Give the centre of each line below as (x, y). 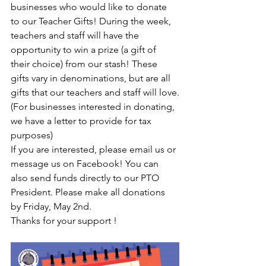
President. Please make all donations (89, 192)
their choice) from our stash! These (85, 64)
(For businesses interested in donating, (94, 107)
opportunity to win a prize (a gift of (85, 50)
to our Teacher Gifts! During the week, (92, 21)
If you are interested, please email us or (94, 150)
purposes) (32, 135)
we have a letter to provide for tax (82, 121)
